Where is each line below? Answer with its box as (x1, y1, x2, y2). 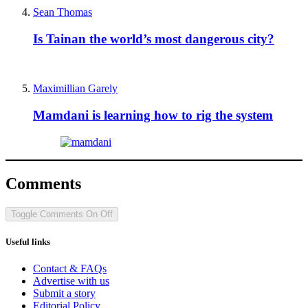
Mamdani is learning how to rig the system (33, 107, 273, 122)
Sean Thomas (33, 5, 92, 18)
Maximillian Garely (33, 82, 118, 95)
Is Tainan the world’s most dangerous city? (33, 31, 274, 46)
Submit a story (33, 287, 96, 299)
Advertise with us (33, 274, 109, 287)
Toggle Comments (11, 208, 83, 219)
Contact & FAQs (33, 262, 107, 274)
